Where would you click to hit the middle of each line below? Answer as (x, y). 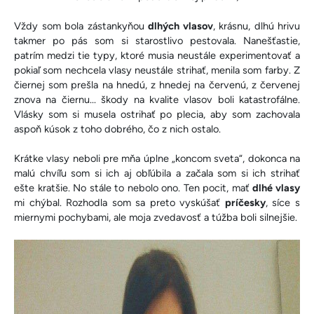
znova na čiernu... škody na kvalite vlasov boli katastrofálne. (157, 100)
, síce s (283, 203)
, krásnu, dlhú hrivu (256, 26)
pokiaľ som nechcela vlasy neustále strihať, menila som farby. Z (157, 70)
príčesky (245, 203)
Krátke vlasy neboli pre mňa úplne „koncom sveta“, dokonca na (157, 158)
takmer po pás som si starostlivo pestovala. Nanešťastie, (157, 41)
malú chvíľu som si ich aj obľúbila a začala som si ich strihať (157, 173)
